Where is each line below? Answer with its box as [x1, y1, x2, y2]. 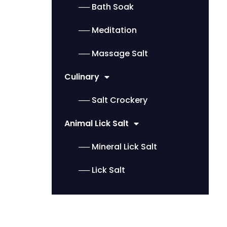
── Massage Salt [79, 47, 148, 59]
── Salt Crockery [79, 94, 147, 106]
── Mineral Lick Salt [79, 140, 157, 153]
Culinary [64, 70, 99, 83]
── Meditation [79, 24, 137, 36]
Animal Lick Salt [64, 117, 129, 129]
